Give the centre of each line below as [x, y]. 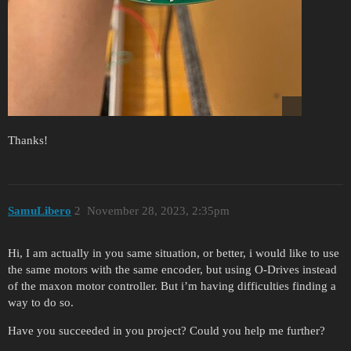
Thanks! [28, 141]
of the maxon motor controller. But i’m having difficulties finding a [172, 286]
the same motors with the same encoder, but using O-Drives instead [172, 270]
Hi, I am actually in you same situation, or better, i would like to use [174, 253]
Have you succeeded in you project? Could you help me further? [166, 331]
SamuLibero [40, 210]
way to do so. [41, 303]
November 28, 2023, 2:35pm [158, 210]
